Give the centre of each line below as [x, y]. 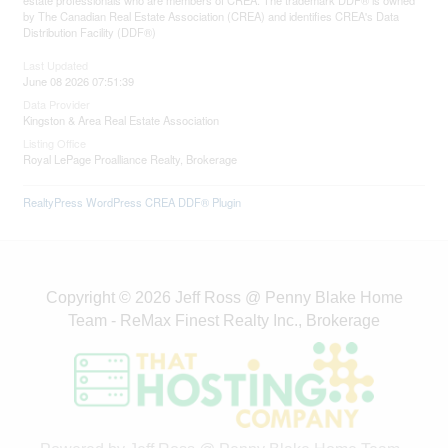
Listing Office [55, 143]
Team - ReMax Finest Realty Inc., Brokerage [224, 320]
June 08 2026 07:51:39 [79, 81]
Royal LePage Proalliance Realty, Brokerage [130, 159]
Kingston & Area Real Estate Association [121, 120]
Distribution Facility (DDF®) [90, 32]
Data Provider [57, 104]
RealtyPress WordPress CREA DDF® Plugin [132, 202]
